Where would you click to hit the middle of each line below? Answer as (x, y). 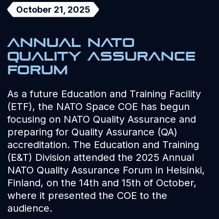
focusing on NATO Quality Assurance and (102, 119)
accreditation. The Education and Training (103, 145)
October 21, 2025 (53, 9)
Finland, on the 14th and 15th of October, (102, 183)
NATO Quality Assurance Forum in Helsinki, (106, 170)
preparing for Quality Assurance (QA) (92, 132)
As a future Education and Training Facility (104, 94)
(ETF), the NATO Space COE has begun (99, 107)
